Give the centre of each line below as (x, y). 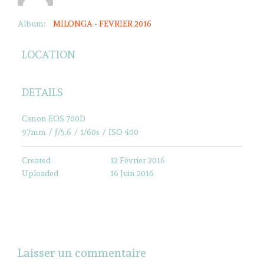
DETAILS (42, 92)
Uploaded (40, 173)
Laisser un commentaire (82, 253)
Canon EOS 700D (54, 118)
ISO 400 (123, 132)
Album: (32, 23)
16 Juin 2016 (132, 173)
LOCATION (49, 54)
